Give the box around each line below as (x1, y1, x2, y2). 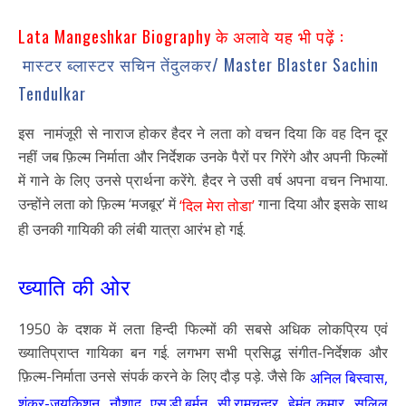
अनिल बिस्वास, (309, 368, 389, 389)
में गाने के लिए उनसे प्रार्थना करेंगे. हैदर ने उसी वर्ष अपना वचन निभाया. (18, 170, 388, 191)
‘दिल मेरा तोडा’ (176, 195, 255, 216)
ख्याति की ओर (18, 268, 130, 302)
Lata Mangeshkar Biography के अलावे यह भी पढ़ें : (18, 24, 343, 49)
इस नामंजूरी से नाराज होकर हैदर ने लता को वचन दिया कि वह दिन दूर (18, 123, 388, 144)
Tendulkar (18, 82, 86, 106)
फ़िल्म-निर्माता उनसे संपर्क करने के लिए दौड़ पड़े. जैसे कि (18, 366, 310, 387)
